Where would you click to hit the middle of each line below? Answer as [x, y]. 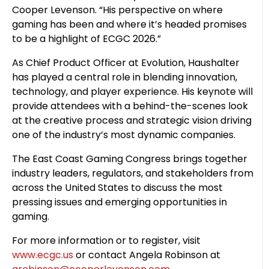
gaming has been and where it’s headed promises [129, 24]
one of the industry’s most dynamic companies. [124, 135]
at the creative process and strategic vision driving [132, 120]
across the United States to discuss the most [117, 188]
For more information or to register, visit [106, 240]
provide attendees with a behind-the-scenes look [130, 106]
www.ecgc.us [43, 255]
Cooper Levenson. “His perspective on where [117, 10]
